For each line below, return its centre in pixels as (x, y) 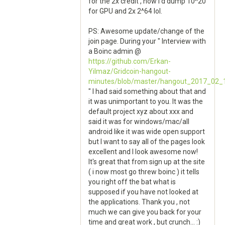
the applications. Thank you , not (139, 202)
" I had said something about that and (147, 91)
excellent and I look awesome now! (143, 152)
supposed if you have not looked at (143, 192)
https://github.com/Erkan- (130, 61)
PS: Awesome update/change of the (146, 31)
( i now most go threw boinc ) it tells (144, 172)
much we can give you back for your (145, 212)
